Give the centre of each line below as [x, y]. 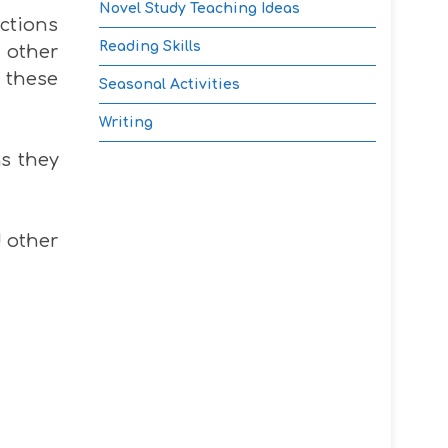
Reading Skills [149, 46]
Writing [125, 122]
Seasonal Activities [169, 84]
